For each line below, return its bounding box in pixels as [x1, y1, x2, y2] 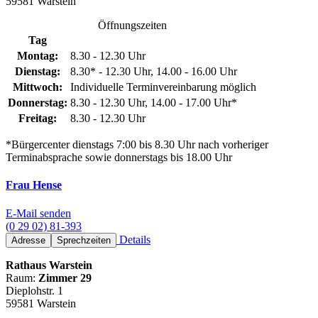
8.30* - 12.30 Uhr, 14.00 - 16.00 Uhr [70, 65, 237, 77]
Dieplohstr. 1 [6, 284, 63, 297]
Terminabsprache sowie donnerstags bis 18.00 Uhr [6, 151, 232, 163]
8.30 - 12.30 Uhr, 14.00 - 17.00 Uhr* [70, 97, 237, 109]
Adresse [11, 234, 45, 246]
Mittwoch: [13, 81, 62, 93]
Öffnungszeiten [97, 19, 167, 31]
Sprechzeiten [57, 234, 111, 246]
